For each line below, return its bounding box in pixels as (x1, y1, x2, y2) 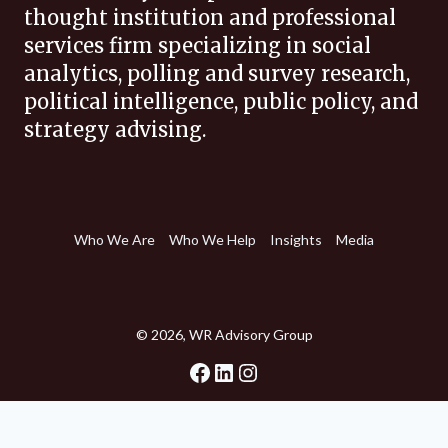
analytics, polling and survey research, (24, 61, 410, 87)
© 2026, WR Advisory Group (135, 325, 313, 343)
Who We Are (74, 230, 155, 248)
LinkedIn (211, 356, 225, 386)
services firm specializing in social (24, 33, 371, 59)
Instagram (235, 356, 255, 386)
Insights (270, 230, 322, 248)
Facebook (187, 356, 200, 386)
